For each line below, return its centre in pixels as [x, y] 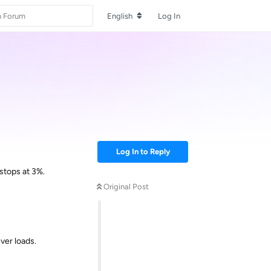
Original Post [126, 187]
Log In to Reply [143, 152]
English [120, 16]
